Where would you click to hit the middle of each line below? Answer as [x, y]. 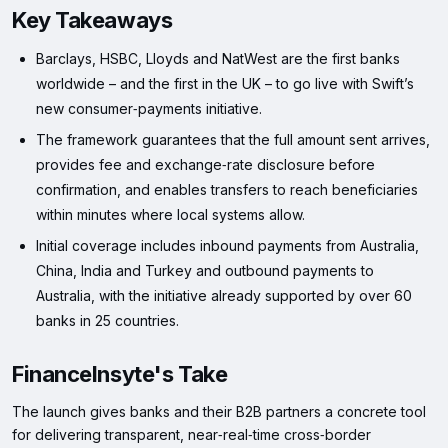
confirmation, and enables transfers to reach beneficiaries [227, 190]
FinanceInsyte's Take [120, 374]
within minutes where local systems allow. [170, 215]
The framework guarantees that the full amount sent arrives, [233, 140]
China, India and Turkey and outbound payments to [205, 271]
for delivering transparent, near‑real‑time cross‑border [191, 435]
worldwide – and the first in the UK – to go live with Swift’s [225, 84]
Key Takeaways [92, 20]
